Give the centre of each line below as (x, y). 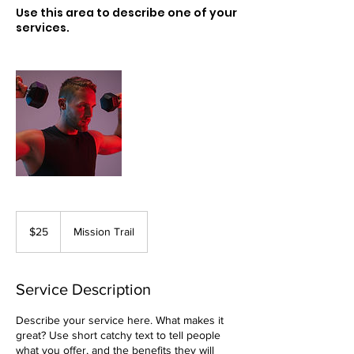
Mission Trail (104, 232)
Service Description (83, 289)
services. (43, 28)
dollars (28, 233)
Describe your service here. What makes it (120, 320)
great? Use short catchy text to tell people (118, 335)
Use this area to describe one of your (126, 13)
